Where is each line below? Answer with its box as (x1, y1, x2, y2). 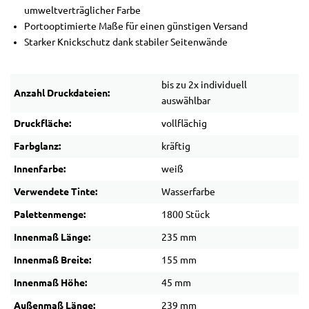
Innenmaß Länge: (14, 232, 90, 243)
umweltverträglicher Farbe (24, 5, 141, 17)
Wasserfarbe (161, 186, 215, 198)
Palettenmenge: (14, 209, 86, 221)
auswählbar (161, 95, 210, 107)
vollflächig (161, 118, 207, 130)
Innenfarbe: (14, 163, 66, 175)
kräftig (161, 141, 190, 152)
